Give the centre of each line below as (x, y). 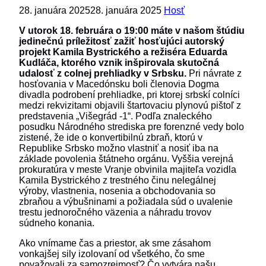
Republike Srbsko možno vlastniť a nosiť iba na (119, 148)
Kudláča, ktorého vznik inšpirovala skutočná (119, 62)
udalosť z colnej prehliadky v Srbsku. (104, 73)
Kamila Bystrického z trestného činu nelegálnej (118, 180)
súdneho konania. (57, 223)
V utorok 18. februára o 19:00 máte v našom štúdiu (132, 30)
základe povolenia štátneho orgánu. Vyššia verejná (126, 159)
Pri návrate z (215, 73)
